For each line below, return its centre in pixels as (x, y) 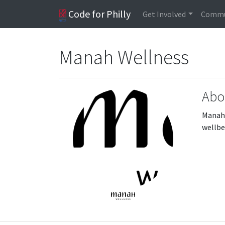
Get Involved (164, 14)
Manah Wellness (125, 57)
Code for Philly (99, 14)
